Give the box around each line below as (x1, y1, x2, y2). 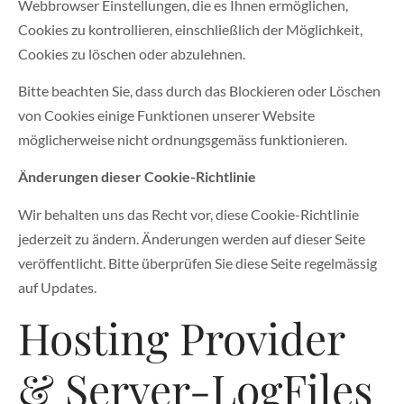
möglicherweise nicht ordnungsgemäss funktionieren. (18, 131, 347, 149)
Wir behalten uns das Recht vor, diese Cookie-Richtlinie (18, 205, 359, 223)
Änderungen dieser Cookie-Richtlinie (18, 168, 256, 186)
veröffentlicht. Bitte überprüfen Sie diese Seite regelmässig (18, 253, 377, 271)
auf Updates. (18, 278, 96, 296)
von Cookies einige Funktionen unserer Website (18, 106, 315, 124)
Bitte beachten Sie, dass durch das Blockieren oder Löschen (18, 82, 381, 100)
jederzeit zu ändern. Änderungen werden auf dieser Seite (18, 229, 365, 247)
